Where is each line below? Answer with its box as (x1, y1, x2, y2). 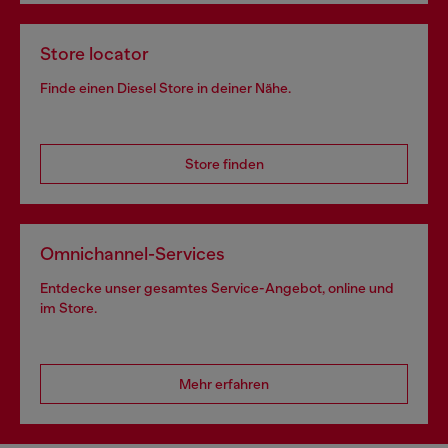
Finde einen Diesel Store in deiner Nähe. (40, 80, 291, 97)
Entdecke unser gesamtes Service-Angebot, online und (40, 280, 394, 297)
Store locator (40, 44, 149, 65)
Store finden (184, 156, 264, 173)
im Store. (40, 300, 97, 317)
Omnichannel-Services (40, 244, 225, 265)
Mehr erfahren (179, 376, 269, 393)
